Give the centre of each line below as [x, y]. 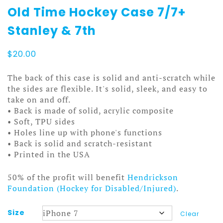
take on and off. [39, 99]
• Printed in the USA [49, 154]
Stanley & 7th [52, 30]
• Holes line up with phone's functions [85, 132]
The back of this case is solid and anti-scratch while [111, 77]
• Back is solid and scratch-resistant [80, 143]
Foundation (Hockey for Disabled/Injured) [92, 188]
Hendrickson [152, 177]
